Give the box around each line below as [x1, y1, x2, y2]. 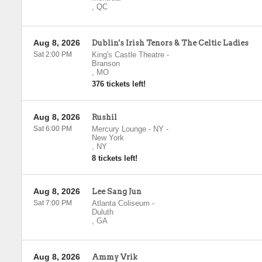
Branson [91, 59, 120, 68]
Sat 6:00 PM [33, 125, 72, 133]
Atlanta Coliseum [91, 199, 150, 208]
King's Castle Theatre [91, 50, 164, 59]
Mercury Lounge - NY [91, 125, 164, 133]
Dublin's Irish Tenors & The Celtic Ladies [91, 39, 249, 47]
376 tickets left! [91, 80, 146, 88]
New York [91, 133, 124, 142]
